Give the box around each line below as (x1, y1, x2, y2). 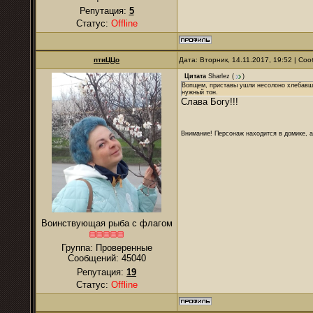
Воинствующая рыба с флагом (41, 218, 173, 228)
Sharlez (208, 73, 230, 80)
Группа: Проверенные (61, 242, 152, 253)
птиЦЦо (94, 56, 119, 64)
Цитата (184, 73, 206, 80)
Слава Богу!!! (181, 96, 238, 107)
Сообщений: (67, 253, 122, 263)
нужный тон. (182, 89, 218, 96)
